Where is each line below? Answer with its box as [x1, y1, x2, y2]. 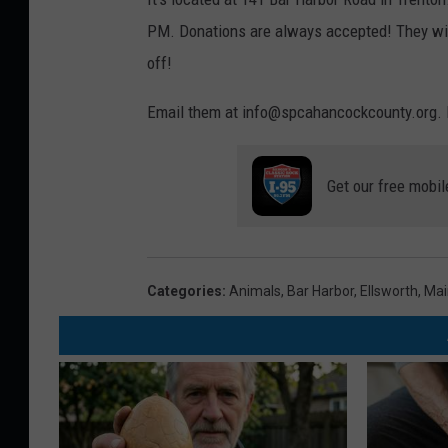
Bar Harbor [287, 283, 354, 300]
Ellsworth [360, 283, 418, 300]
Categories [147, 283, 222, 300]
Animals [229, 283, 281, 300]
